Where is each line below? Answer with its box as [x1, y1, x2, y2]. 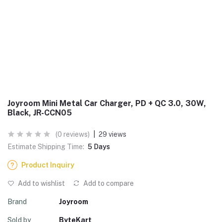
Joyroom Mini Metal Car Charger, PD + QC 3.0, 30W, [7, 99, 206, 108]
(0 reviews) [55, 130, 90, 138]
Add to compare [82, 179, 134, 187]
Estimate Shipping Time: [7, 143, 84, 151]
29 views [99, 130, 126, 138]
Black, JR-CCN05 [7, 108, 72, 117]
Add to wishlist [16, 179, 65, 187]
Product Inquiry [21, 161, 74, 169]
